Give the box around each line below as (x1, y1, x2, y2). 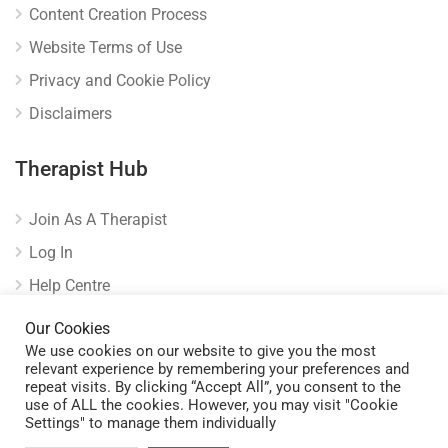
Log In (29, 243, 73, 262)
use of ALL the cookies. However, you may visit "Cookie (25, 396, 398, 414)
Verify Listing (29, 309, 122, 328)
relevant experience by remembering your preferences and (25, 360, 409, 378)
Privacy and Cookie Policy (29, 71, 211, 90)
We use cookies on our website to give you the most (25, 342, 376, 360)
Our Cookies (25, 319, 110, 338)
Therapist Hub (15, 157, 148, 181)
